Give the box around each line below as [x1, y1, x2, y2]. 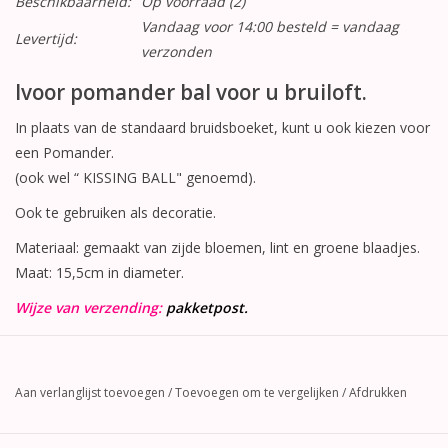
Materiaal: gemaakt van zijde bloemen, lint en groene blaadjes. [15, 237, 420, 257]
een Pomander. [15, 142, 114, 162]
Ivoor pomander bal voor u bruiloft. [15, 77, 367, 106]
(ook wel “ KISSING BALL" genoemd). [15, 167, 256, 187]
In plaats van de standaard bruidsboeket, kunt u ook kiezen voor [15, 117, 430, 137]
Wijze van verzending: [15, 297, 166, 317]
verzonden [141, 42, 212, 62]
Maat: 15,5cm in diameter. [15, 262, 184, 282]
